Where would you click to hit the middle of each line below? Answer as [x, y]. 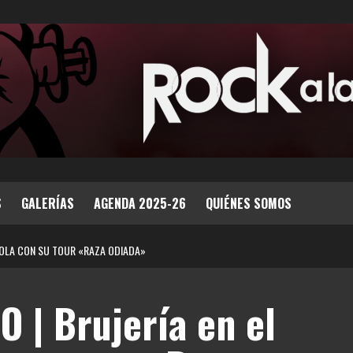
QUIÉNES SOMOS [249, 203]
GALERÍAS [48, 203]
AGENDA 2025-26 [140, 203]
